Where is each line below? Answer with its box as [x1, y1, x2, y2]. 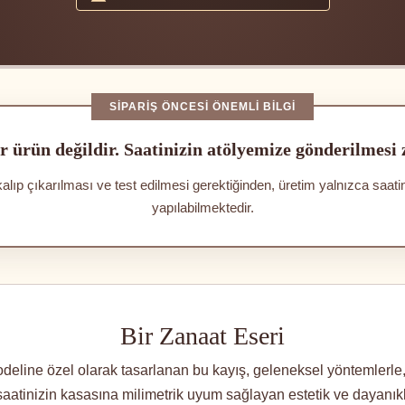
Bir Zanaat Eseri [120, 322, 285, 351]
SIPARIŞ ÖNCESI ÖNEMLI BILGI [109, 100, 296, 114]
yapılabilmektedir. [151, 200, 254, 216]
